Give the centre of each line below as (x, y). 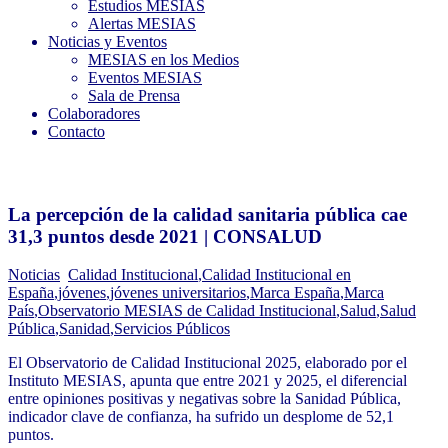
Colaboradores (94, 113)
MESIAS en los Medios (163, 59)
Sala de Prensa (134, 95)
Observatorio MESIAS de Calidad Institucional (187, 311)
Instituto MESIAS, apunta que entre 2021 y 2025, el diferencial (207, 381)
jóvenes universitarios (178, 293)
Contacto (76, 131)
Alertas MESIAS (142, 23)
